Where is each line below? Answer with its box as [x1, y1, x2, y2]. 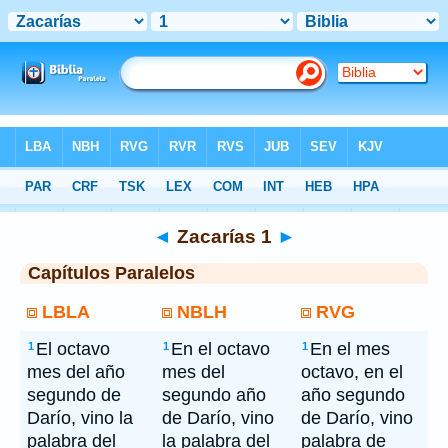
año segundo [301, 385, 405, 405]
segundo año [162, 385, 266, 405]
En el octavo [171, 339, 270, 359]
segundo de [27, 385, 121, 405]
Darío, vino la [27, 408, 133, 428]
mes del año [27, 362, 125, 382]
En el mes [310, 339, 390, 359]
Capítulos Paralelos [28, 263, 195, 283]
